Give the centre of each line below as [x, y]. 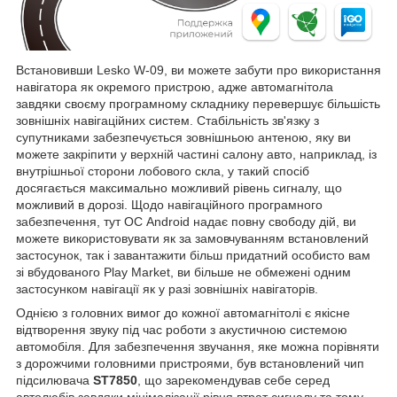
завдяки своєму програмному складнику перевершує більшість [198, 103]
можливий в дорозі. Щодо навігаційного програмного [169, 204]
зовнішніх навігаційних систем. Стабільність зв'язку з [167, 120]
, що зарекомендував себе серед [234, 380]
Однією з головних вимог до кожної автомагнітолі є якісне [183, 312]
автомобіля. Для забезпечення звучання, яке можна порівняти [198, 346]
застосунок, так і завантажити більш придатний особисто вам [193, 255]
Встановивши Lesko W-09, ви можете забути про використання [198, 70]
